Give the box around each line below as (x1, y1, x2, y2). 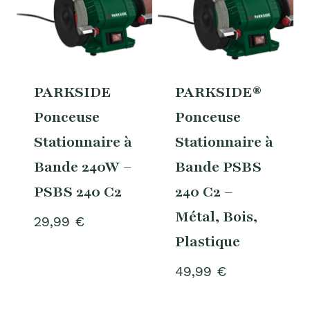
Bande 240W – (33, 156, 132, 177)
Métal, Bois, (174, 206, 257, 227)
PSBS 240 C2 (33, 181, 122, 202)
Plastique (174, 231, 240, 252)
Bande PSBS (174, 156, 262, 177)
